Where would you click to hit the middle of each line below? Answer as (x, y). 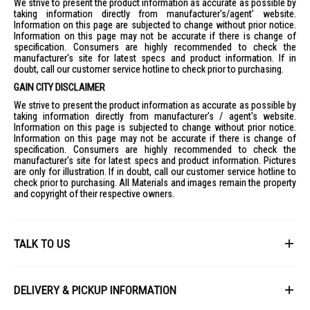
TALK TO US (42, 244)
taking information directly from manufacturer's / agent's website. (155, 116)
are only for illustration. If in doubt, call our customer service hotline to (155, 172)
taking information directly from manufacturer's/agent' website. (155, 14)
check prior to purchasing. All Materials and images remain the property (155, 183)
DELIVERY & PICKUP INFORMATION (95, 290)
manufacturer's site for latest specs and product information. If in (155, 58)
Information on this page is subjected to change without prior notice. (155, 127)
